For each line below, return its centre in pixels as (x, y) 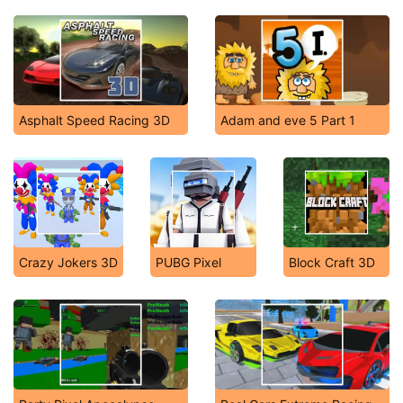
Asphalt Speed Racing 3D (94, 120)
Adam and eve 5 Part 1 (288, 120)
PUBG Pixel (188, 262)
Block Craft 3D (332, 262)
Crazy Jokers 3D (68, 262)
